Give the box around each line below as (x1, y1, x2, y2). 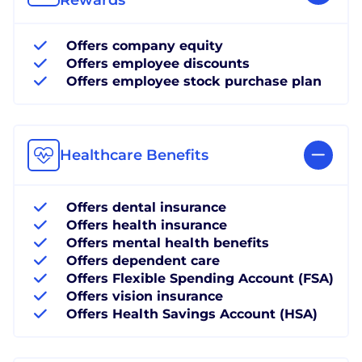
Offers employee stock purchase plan (66, 73, 322, 89)
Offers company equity (66, 37, 223, 53)
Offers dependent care (66, 252, 220, 268)
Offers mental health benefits (66, 234, 269, 250)
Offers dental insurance (66, 199, 226, 215)
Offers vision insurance (66, 288, 223, 304)
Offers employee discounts (66, 55, 250, 71)
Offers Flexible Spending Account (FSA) (66, 270, 334, 286)
